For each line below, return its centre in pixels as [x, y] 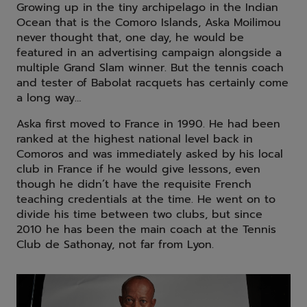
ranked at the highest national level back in [135, 139]
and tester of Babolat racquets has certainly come [152, 83]
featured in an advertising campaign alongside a [149, 53]
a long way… [49, 98]
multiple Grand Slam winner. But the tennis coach [150, 68]
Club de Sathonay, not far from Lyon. [115, 245]
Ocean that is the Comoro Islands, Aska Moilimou [149, 23]
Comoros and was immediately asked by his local [150, 155]
